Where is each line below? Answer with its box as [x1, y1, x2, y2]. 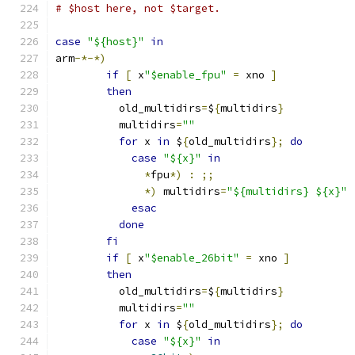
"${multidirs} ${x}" [227, 185, 347, 198]
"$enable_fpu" [144, 68, 227, 82]
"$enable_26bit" [144, 251, 239, 265]
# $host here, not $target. [55, 2, 220, 15]
